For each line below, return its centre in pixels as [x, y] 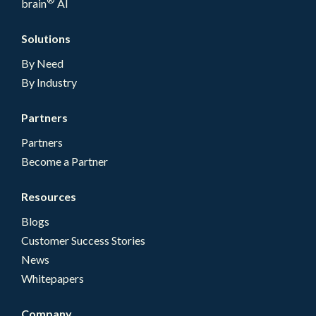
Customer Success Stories [83, 241]
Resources [49, 197]
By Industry [49, 83]
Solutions [46, 39]
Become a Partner [65, 162]
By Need [42, 63]
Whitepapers [53, 279]
